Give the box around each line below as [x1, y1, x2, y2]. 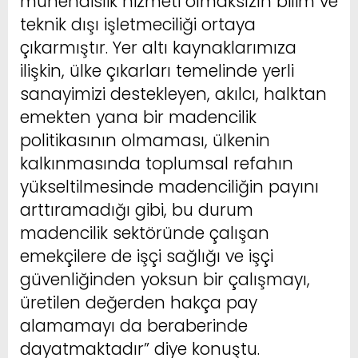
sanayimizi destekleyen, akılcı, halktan [20, 82, 327, 105]
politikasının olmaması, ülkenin [20, 128, 270, 152]
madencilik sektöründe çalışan [20, 221, 269, 245]
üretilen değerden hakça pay [20, 290, 257, 314]
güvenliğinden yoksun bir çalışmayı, [20, 267, 310, 291]
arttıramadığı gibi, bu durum [20, 197, 253, 221]
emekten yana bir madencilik [20, 105, 257, 129]
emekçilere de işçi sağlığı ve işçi [20, 244, 273, 268]
